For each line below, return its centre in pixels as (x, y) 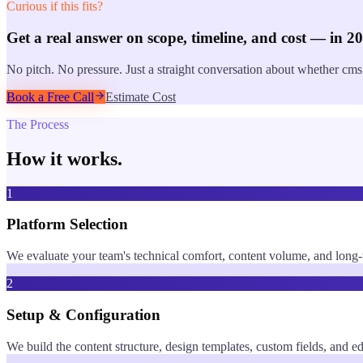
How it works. (64, 158)
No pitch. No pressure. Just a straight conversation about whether (174, 69)
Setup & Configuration (83, 314)
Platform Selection (67, 224)
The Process (38, 124)
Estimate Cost (141, 96)
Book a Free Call (50, 96)
